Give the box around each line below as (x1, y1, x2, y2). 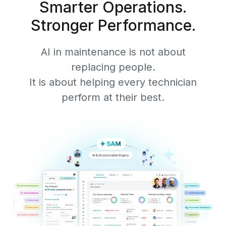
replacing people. (71, 61, 155, 73)
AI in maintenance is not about (40, 45, 186, 58)
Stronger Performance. (30, 16, 196, 34)
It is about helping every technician (29, 76, 197, 88)
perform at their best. (62, 91, 164, 103)
